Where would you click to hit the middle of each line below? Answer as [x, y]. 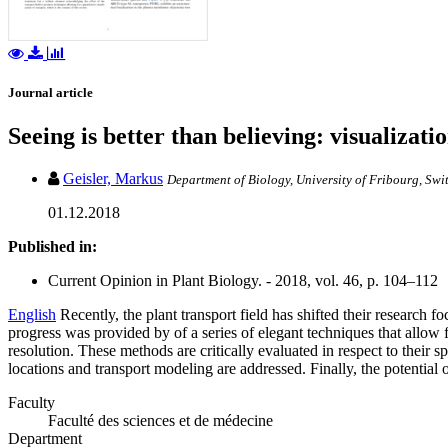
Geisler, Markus [113, 179]
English [32, 315]
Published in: [52, 247]
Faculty [31, 403]
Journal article [50, 93]
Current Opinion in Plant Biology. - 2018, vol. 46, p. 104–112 [243, 281]
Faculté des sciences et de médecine [160, 421]
